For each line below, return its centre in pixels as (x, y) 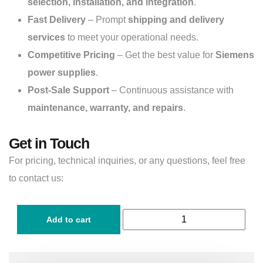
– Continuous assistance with (171, 90)
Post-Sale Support (68, 90)
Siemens (235, 55)
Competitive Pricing (71, 55)
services (46, 38)
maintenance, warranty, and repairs (105, 108)
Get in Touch (49, 144)
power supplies (62, 73)
